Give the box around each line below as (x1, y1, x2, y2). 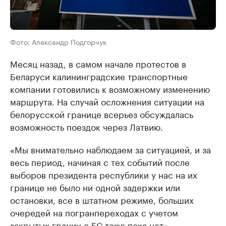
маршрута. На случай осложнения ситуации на (10, 94, 204, 108)
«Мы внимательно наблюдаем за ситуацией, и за (10, 142, 211, 156)
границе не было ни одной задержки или (10, 180, 180, 194)
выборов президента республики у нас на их (10, 167, 197, 181)
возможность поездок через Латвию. (10, 120, 163, 133)
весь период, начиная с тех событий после (10, 155, 190, 168)
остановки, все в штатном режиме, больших (10, 193, 194, 206)
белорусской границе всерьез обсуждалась (10, 107, 193, 121)
